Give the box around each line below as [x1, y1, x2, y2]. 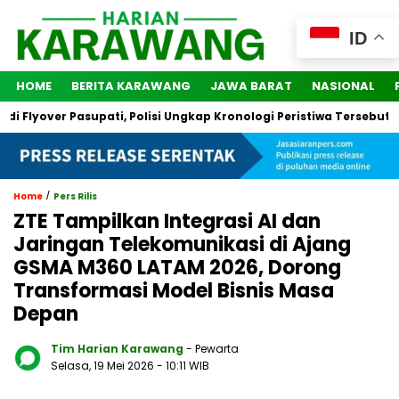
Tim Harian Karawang [51, 341, 183, 357]
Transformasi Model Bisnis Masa [13, 277, 334, 305]
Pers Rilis [53, 190, 97, 204]
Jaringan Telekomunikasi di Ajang [13, 231, 351, 259]
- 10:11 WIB [157, 358, 209, 374]
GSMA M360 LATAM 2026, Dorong [13, 254, 341, 282]
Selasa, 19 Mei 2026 [51, 358, 157, 374]
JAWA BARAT [210, 77, 292, 95]
